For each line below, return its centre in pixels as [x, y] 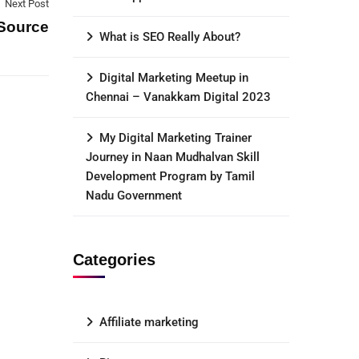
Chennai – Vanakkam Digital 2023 [178, 97]
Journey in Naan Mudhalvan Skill [173, 157]
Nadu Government [134, 196]
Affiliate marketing [149, 322]
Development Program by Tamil [170, 176]
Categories [114, 260]
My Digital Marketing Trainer [175, 138]
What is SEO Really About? [170, 37]
